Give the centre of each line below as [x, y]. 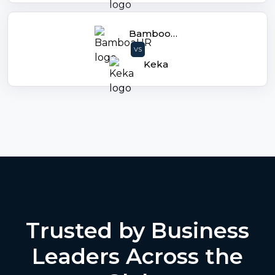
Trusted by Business [137, 231]
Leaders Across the [137, 257]
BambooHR [174, 34]
